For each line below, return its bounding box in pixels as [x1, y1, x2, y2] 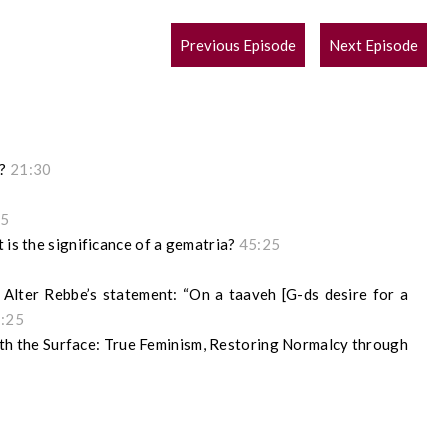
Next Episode [329, 36, 419, 55]
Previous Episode [180, 36, 297, 55]
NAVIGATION [170, 55, 330, 90]
